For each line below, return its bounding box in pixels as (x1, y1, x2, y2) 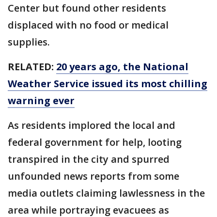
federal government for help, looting (8, 135, 182, 149)
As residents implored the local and (8, 118, 175, 132)
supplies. (8, 35, 52, 48)
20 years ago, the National (56, 60, 188, 73)
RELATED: (8, 60, 56, 73)
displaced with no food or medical (8, 18, 169, 31)
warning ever (8, 93, 75, 107)
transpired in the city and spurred (8, 152, 170, 166)
